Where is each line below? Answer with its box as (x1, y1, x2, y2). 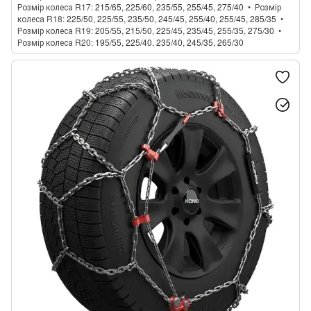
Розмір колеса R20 (17, 36, 91, 48)
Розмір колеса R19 (17, 24, 91, 36)
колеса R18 (17, 12, 62, 24)
